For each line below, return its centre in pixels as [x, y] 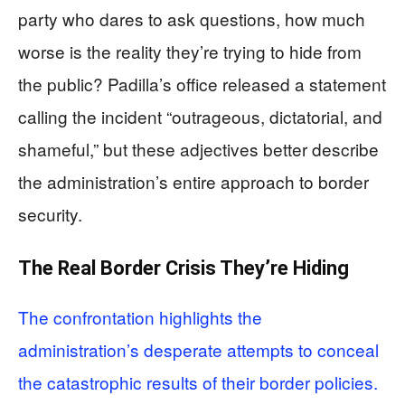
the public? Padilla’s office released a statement [202, 83]
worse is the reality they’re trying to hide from [190, 51]
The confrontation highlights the [140, 316]
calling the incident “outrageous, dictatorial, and [200, 116]
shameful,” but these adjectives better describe [198, 148]
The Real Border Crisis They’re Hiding [184, 268]
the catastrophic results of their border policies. [198, 381]
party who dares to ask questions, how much [192, 18]
